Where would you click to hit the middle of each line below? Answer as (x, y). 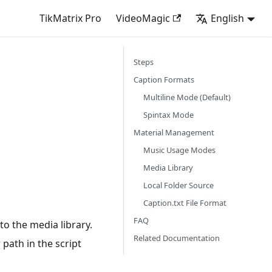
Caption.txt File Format (185, 203)
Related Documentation (177, 238)
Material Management (174, 132)
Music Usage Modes (179, 150)
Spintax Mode (168, 115)
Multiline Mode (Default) (187, 97)
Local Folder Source (178, 185)
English (228, 18)
